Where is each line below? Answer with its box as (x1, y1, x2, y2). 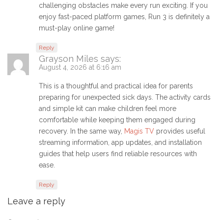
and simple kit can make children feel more (39, 105, 176, 113)
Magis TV (124, 127, 154, 136)
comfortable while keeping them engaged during (39, 116, 195, 124)
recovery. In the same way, (39, 127, 124, 136)
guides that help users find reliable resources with (39, 150, 197, 158)
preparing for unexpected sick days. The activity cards (39, 93, 211, 102)
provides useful (154, 127, 205, 136)
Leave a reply (7, 196, 65, 207)
